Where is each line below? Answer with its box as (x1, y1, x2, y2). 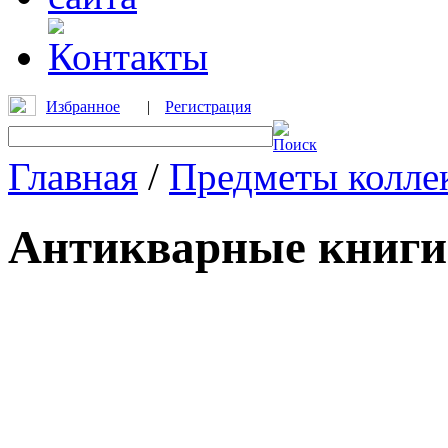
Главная (8, 155, 138, 198)
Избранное (46, 98, 120, 115)
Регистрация (165, 98, 251, 115)
